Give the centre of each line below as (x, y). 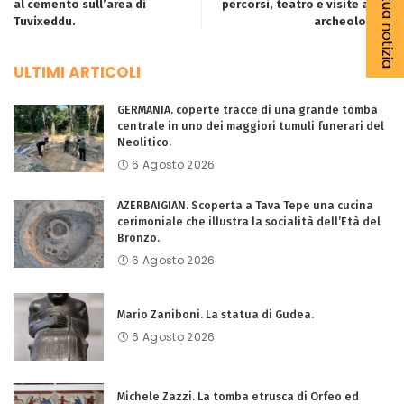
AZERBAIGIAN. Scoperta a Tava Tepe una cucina (245, 205)
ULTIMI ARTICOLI (77, 72)
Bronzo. (138, 238)
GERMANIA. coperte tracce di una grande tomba (248, 110)
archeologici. (352, 21)
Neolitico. (144, 142)
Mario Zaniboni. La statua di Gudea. (216, 314)
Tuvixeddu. (45, 21)
